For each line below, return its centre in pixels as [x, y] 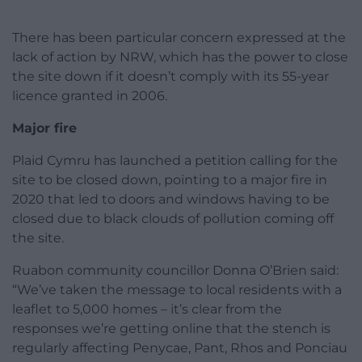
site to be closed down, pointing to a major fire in [170, 180]
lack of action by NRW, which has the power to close [180, 57]
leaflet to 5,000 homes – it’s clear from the [147, 309]
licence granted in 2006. [90, 96]
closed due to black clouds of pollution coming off [173, 219]
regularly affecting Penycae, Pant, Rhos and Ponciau [180, 348]
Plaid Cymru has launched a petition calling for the [175, 161]
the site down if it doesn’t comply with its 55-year [170, 77]
